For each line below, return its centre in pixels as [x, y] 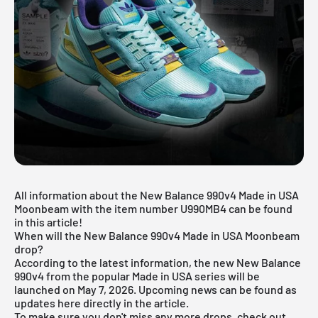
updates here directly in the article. [102, 302]
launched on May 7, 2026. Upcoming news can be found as [155, 289]
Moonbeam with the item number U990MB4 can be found [153, 208]
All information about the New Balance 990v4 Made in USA [157, 194]
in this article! [48, 221]
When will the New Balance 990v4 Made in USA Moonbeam [157, 235]
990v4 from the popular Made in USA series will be [137, 275]
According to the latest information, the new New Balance [158, 262]
